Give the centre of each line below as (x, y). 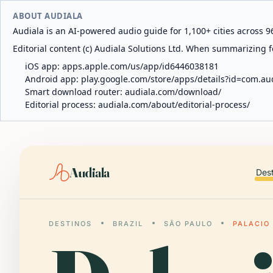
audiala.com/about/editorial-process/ (174, 105)
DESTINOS (70, 224)
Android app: (53, 79)
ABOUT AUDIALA (48, 16)
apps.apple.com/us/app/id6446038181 (140, 66)
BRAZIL (128, 224)
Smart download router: (75, 92)
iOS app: (44, 66)
